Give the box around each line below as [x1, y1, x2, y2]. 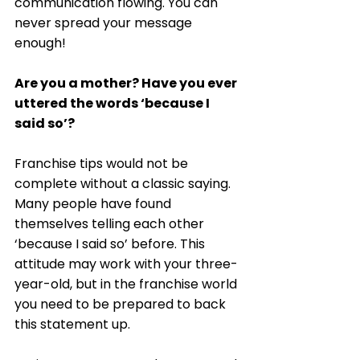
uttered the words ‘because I [14, 93, 212, 112]
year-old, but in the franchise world [14, 274, 240, 293]
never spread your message [14, 13, 195, 32]
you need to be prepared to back [14, 294, 229, 313]
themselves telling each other [14, 214, 207, 233]
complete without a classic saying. [14, 174, 234, 193]
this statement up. [14, 314, 133, 333]
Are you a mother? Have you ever [14, 73, 239, 92]
